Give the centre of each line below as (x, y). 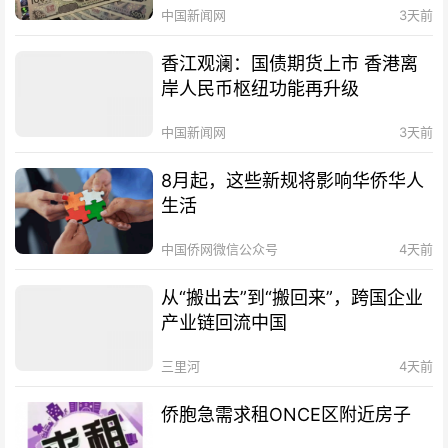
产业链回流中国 (224, 322)
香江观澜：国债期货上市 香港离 (290, 63)
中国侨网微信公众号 (220, 248)
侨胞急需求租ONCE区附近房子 (286, 415)
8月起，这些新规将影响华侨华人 (293, 180)
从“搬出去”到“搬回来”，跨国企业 (292, 297)
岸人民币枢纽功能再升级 (260, 88)
